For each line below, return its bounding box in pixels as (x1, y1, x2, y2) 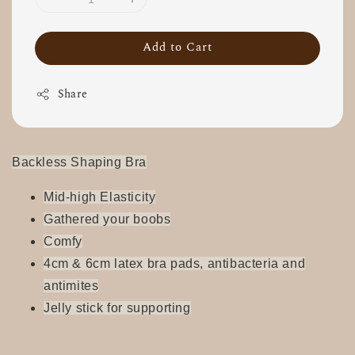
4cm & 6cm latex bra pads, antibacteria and (44, 257, 306, 270)
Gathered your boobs (44, 212, 171, 226)
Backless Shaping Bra (12, 155, 147, 169)
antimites (44, 279, 99, 292)
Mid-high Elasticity (44, 190, 156, 204)
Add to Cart (143, 38, 212, 56)
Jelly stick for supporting (44, 301, 191, 315)
